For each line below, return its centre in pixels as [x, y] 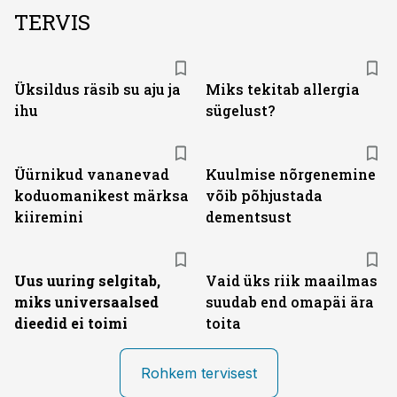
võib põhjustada [264, 195]
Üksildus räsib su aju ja [97, 89]
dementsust [249, 217]
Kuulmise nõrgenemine [291, 174]
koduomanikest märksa [101, 195]
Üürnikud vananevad [92, 174]
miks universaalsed [86, 302]
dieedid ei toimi [71, 323]
